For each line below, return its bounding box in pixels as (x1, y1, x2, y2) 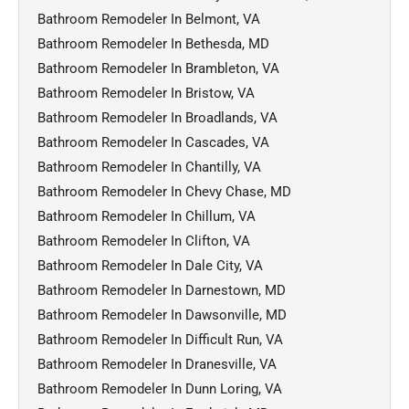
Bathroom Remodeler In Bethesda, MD (37, 35, 269, 52)
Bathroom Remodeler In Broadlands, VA (37, 109, 278, 126)
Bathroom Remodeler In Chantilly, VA (37, 158, 261, 175)
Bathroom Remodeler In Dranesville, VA (37, 355, 277, 372)
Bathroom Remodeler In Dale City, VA (37, 257, 263, 274)
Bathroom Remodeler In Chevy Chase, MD (37, 183, 291, 200)
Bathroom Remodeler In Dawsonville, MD (37, 306, 287, 323)
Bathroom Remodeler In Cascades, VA (37, 133, 269, 151)
